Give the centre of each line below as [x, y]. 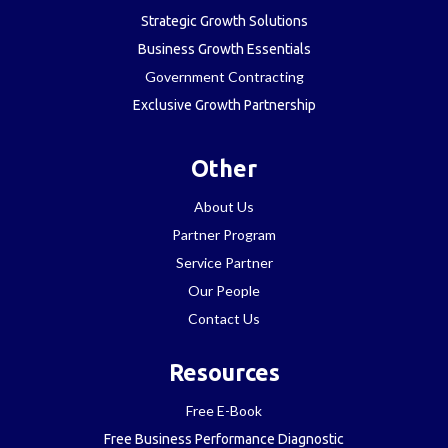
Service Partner [224, 262]
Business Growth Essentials [224, 48]
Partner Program [224, 234]
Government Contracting [224, 76]
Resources [224, 372]
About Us [224, 206]
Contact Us [224, 318]
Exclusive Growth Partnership [224, 104]
